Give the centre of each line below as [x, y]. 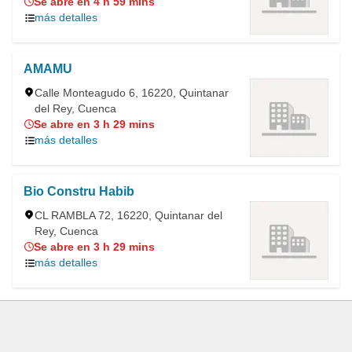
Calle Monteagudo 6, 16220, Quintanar [132, 93]
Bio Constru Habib [79, 191]
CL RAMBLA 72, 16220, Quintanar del [128, 215]
